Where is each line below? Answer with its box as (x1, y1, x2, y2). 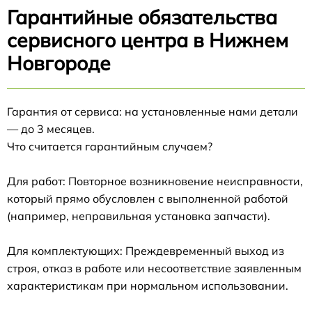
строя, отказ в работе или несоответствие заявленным (7, 261, 302, 275)
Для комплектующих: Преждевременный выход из (7, 244, 284, 258)
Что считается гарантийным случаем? (7, 139, 212, 153)
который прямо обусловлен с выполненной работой (7, 192, 288, 205)
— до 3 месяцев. (7, 122, 95, 136)
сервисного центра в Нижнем (7, 28, 288, 52)
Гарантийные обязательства (7, 5, 277, 29)
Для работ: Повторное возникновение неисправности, (7, 174, 303, 188)
